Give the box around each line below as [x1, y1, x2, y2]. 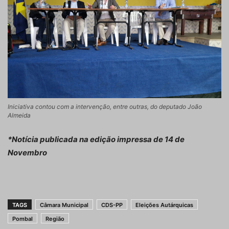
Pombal [12, 215, 33, 223]
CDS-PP [101, 201, 123, 209]
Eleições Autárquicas [135, 201, 193, 209]
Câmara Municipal [40, 201, 88, 209]
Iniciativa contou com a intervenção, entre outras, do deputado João [8, 103, 202, 111]
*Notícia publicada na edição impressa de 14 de [8, 134, 185, 145]
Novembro [8, 148, 47, 158]
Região [45, 215, 64, 223]
